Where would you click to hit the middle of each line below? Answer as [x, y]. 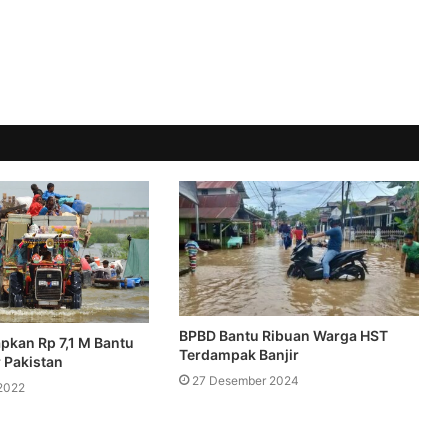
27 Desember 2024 [245, 381]
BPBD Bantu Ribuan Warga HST [283, 336]
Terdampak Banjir [238, 355]
